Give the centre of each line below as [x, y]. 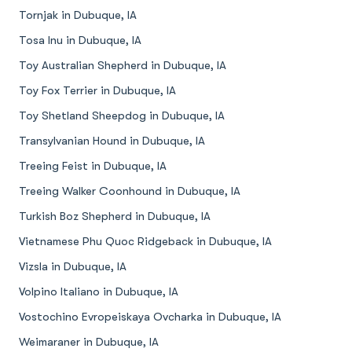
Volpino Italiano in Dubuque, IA [99, 292]
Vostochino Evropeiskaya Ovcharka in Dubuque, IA [150, 317]
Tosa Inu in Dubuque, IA [80, 40]
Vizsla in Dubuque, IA [73, 267]
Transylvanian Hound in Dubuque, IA [112, 141]
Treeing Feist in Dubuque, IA [93, 166]
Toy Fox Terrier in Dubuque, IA [97, 91]
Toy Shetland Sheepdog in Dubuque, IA [122, 116]
